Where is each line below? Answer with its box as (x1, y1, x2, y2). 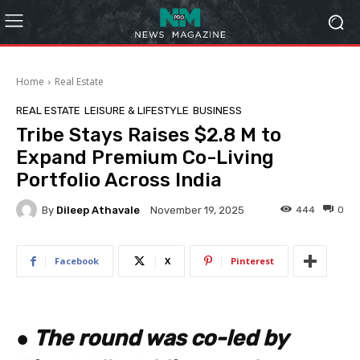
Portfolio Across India (16, 169, 222, 191)
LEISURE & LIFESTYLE (84, 104, 189, 117)
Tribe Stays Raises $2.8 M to (16, 124, 281, 146)
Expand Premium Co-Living (16, 146, 274, 169)
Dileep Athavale (56, 203, 140, 216)
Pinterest (231, 255, 274, 267)
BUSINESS (193, 104, 242, 117)
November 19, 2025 (150, 204, 244, 217)
